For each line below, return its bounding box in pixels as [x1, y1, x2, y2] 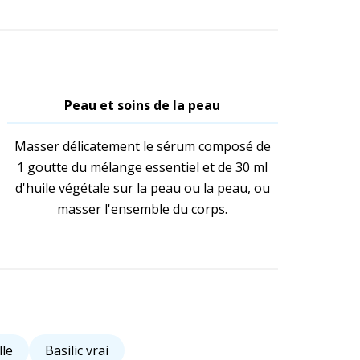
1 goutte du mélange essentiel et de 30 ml [17, 158, 268, 177]
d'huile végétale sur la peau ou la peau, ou [14, 179, 270, 198]
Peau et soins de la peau [64, 96, 221, 115]
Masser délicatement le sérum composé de [14, 137, 271, 156]
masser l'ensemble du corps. [57, 200, 228, 219]
